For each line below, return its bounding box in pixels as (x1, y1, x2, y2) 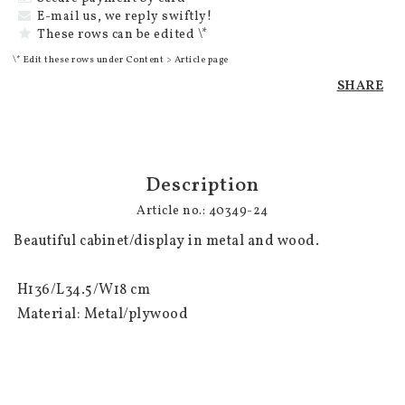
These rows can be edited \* (37, 26, 208, 43)
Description (146, 172, 259, 200)
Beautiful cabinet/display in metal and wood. (14, 231, 323, 251)
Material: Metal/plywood (16, 305, 188, 325)
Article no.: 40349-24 (137, 202, 268, 220)
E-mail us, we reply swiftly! (37, 8, 212, 25)
